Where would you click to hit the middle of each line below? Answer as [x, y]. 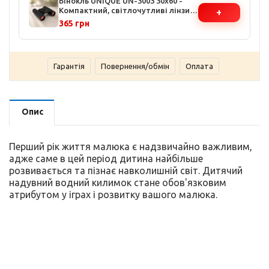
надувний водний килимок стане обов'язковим [118, 182]
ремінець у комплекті [101, 29]
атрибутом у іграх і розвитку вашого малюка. [113, 194]
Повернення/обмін [135, 66]
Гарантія [69, 66]
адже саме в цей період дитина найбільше [106, 158]
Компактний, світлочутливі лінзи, [125, 10]
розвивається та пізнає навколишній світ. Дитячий [126, 170]
